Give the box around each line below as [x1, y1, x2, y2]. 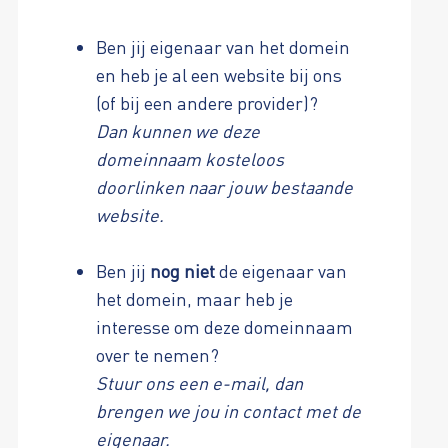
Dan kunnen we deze [95, 119, 260, 143]
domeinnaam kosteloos [95, 147, 284, 171]
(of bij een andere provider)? [95, 91, 318, 115]
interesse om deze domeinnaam [95, 315, 353, 339]
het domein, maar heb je [95, 287, 293, 311]
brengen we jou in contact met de [95, 399, 361, 423]
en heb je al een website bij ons [95, 63, 342, 87]
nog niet [149, 259, 215, 283]
